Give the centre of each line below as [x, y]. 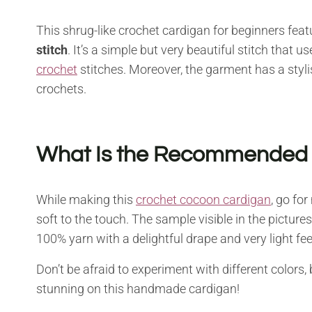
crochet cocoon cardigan [203, 199]
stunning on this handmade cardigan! [138, 288]
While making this [86, 199]
